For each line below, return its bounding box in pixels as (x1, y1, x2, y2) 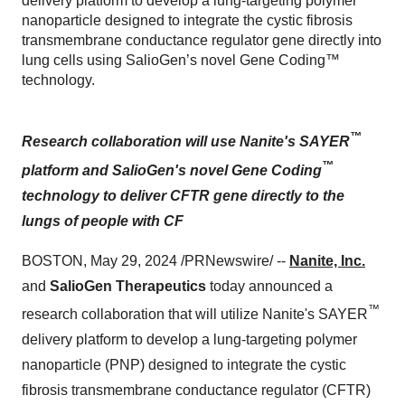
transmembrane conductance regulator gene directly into (22, 33, 381, 48)
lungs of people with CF (22, 212, 184, 229)
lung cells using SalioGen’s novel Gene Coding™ (22, 52, 340, 68)
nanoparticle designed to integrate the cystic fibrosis (22, 13, 353, 28)
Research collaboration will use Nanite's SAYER (22, 134, 350, 150)
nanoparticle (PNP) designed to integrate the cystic (22, 356, 346, 372)
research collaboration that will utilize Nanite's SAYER (22, 306, 368, 322)
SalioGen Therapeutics (50, 278, 206, 294)
